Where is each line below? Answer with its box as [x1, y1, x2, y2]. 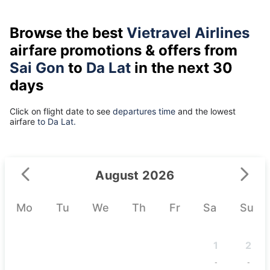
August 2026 [95, 168, 175, 183]
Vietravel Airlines [127, 24, 250, 42]
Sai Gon [10, 58, 64, 77]
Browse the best [10, 24, 127, 42]
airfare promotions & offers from [10, 41, 237, 59]
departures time [113, 105, 175, 116]
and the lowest [175, 105, 236, 116]
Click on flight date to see [10, 105, 113, 116]
